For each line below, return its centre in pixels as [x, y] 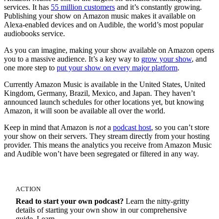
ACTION [28, 189]
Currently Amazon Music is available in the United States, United [105, 84]
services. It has [27, 7]
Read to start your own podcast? [70, 201]
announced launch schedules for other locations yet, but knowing [104, 102]
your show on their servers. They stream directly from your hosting [107, 136]
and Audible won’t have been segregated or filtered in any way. [101, 153]
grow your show [166, 59]
